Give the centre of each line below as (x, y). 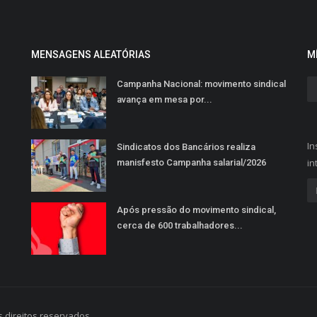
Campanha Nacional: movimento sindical (201, 84)
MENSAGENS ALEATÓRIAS (91, 54)
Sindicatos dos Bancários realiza (186, 147)
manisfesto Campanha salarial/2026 (191, 162)
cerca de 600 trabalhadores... (180, 225)
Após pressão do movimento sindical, (196, 210)
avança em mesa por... (165, 99)
